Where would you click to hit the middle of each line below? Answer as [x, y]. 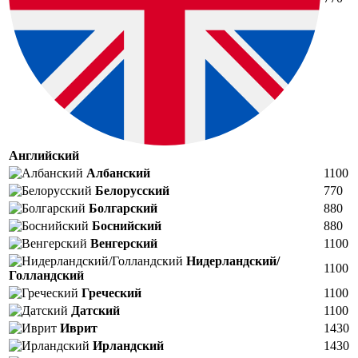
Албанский [118, 173]
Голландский [46, 275]
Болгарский [123, 208]
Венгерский [124, 243]
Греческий [111, 292]
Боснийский [127, 225]
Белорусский [132, 190]
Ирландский [128, 345]
